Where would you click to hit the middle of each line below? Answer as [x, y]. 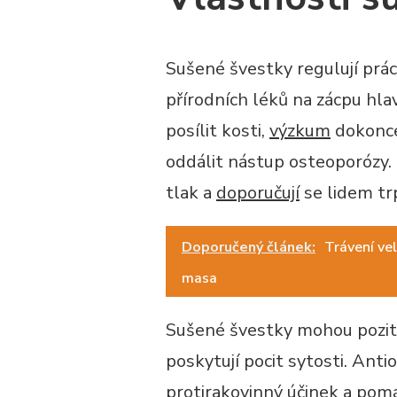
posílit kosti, [218, 131]
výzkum [300, 131]
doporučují [258, 193]
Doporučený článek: [249, 248]
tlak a [191, 193]
